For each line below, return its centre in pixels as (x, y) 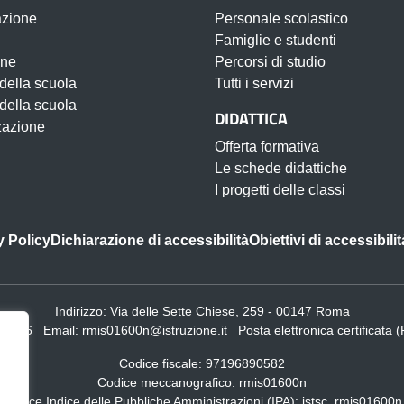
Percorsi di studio (270, 62)
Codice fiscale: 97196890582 (202, 363)
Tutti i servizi (254, 83)
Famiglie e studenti (275, 40)
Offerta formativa (267, 147)
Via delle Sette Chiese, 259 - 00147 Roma (230, 311)
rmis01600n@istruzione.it (154, 330)
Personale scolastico (281, 18)
